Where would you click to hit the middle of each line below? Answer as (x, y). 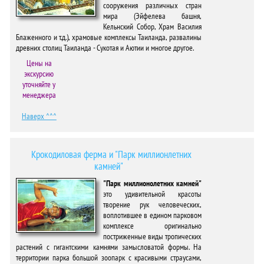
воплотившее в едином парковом (153, 215)
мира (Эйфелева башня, (153, 16)
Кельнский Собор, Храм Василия (153, 27)
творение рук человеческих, (153, 204)
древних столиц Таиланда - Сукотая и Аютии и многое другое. (105, 48)
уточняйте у (39, 84)
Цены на (39, 63)
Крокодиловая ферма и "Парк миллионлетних (109, 154)
